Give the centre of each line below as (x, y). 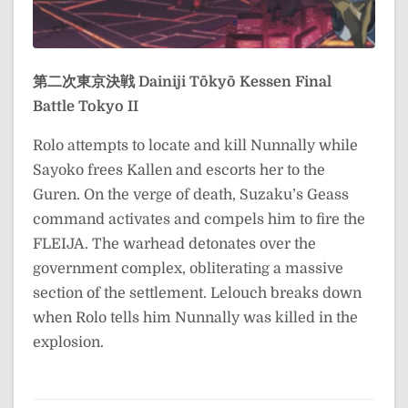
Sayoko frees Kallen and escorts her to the (179, 170)
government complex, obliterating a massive (188, 269)
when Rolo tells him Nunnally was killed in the (195, 318)
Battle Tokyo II (86, 107)
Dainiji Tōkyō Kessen (215, 82)
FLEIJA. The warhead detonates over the (174, 244)
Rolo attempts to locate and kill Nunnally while (195, 146)
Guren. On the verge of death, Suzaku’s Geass (191, 195)
